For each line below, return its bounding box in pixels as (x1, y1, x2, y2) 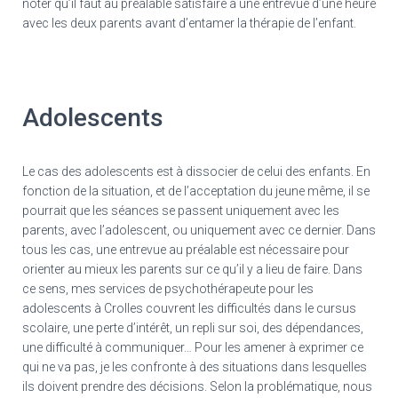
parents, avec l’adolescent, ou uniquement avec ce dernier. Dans (22, 223, 376, 238)
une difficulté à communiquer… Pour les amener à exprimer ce (22, 340, 363, 355)
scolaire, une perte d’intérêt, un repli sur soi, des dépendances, (22, 321, 363, 336)
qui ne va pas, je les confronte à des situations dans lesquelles (22, 360, 367, 375)
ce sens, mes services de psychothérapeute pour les (22, 282, 314, 297)
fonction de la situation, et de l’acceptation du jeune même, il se (22, 184, 370, 199)
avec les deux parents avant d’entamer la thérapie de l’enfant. (22, 16, 356, 31)
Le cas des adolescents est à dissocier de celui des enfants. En (22, 164, 370, 179)
